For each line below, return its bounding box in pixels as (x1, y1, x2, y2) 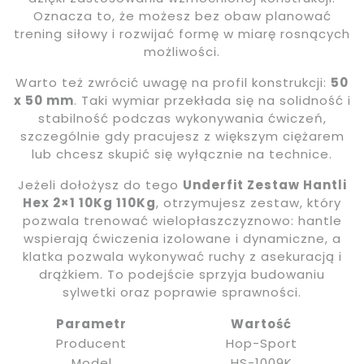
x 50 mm (13, 92, 74, 109)
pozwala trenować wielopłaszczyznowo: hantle (22, 212, 342, 229)
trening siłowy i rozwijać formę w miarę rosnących (14, 25, 350, 42)
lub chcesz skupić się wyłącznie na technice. (32, 145, 332, 162)
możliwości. (144, 43, 220, 60)
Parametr (56, 315, 127, 332)
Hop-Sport (225, 335, 297, 352)
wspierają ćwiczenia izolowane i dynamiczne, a (23, 230, 341, 247)
